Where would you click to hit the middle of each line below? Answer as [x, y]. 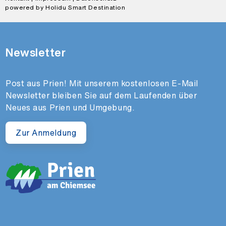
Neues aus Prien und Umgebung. [70, 108]
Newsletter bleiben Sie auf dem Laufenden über [101, 96]
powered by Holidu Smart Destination [65, 8]
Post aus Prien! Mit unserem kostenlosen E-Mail [102, 83]
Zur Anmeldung [46, 133]
